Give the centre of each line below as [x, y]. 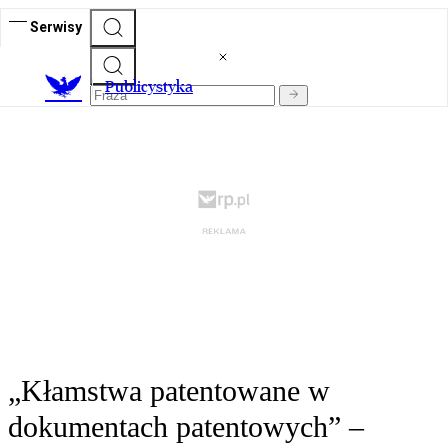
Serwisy [56, 26]
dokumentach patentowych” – [186, 427]
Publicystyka [149, 87]
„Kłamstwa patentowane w [169, 391]
